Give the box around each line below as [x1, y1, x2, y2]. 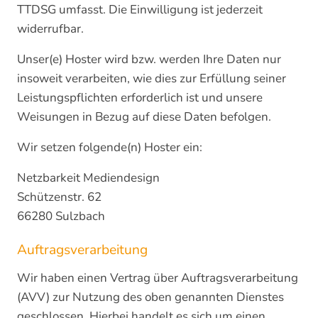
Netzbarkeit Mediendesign [17, 170, 160, 186]
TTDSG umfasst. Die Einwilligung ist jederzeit [17, 1, 263, 18]
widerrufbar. [17, 21, 84, 37]
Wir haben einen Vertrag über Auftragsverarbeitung [17, 270, 298, 286]
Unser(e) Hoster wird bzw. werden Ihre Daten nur [17, 51, 281, 67]
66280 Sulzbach [17, 208, 105, 224]
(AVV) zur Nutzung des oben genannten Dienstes [17, 289, 284, 305]
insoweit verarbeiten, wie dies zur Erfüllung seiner [17, 70, 286, 87]
